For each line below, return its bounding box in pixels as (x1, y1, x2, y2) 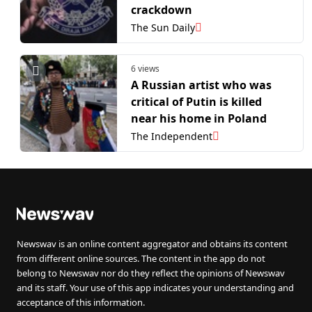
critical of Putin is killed (131, 94, 262, 110)
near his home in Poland (131, 111, 267, 127)
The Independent (131, 129, 212, 143)
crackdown (131, 2, 192, 18)
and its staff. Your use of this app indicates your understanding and (17, 281, 294, 294)
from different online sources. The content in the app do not (17, 252, 265, 265)
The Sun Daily (131, 20, 195, 34)
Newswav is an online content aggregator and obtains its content (17, 237, 288, 250)
